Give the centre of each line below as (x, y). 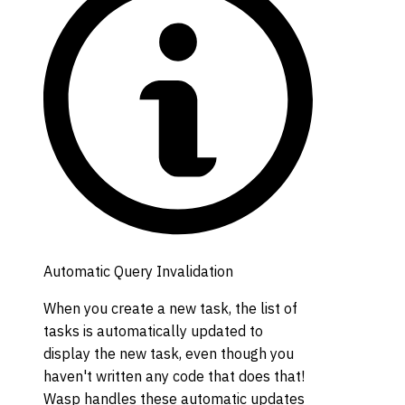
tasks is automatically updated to (153, 330)
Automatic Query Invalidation (138, 271)
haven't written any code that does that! (174, 376)
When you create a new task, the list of (170, 308)
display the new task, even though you (169, 353)
